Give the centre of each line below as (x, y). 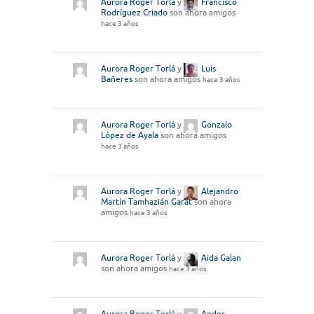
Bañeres (117, 79)
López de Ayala (130, 135)
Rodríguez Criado (134, 13)
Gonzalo (217, 125)
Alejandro (220, 191)
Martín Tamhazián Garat (146, 202)
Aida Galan (221, 258)
